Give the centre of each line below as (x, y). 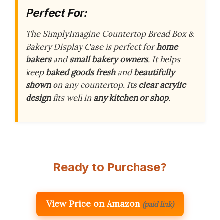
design (38, 98)
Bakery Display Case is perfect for (91, 47)
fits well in (72, 98)
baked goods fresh (81, 72)
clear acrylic (162, 85)
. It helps (164, 59)
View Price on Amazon (93, 204)
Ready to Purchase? (110, 167)
